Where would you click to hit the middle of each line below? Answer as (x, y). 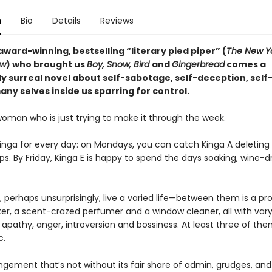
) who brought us (46, 64)
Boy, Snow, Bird (119, 64)
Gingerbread (198, 64)
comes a (245, 64)
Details (66, 21)
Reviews (117, 21)
